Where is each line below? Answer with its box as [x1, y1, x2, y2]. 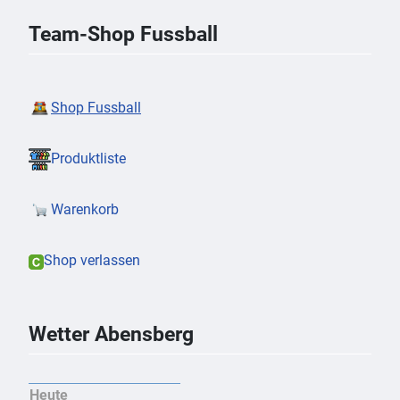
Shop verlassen [44, 252, 140, 270]
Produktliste [51, 149, 126, 167]
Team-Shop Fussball [29, 21, 218, 46]
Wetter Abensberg [29, 321, 194, 347]
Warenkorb [51, 201, 119, 219]
